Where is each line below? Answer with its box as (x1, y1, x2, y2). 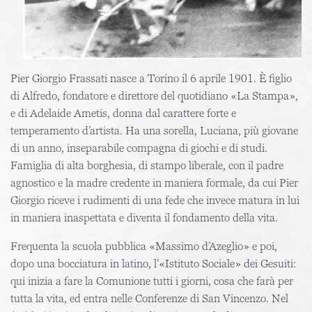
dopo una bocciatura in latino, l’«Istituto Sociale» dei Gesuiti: (10, 256, 297, 271)
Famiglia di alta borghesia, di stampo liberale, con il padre (10, 158, 283, 173)
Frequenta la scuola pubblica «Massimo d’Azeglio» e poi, (10, 239, 277, 253)
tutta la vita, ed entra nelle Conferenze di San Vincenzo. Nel (10, 291, 288, 306)
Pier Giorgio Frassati (10, 71, 110, 86)
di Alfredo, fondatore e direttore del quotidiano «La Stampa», (10, 88, 298, 103)
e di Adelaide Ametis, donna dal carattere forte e (10, 106, 236, 120)
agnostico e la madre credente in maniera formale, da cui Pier (10, 175, 298, 190)
